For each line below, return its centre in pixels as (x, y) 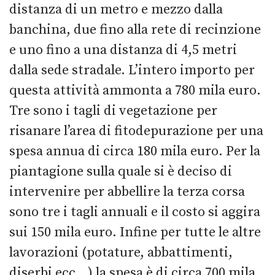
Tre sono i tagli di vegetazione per (113, 110)
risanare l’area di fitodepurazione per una (136, 131)
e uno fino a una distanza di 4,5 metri (123, 50)
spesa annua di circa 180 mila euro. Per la (135, 151)
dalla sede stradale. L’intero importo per (132, 70)
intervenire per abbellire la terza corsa (127, 192)
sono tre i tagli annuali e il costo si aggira (135, 212)
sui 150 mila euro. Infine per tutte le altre (135, 232)
